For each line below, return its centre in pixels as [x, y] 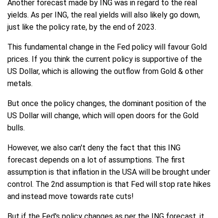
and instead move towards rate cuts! [71, 197]
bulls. [16, 128]
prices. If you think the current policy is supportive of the [105, 59]
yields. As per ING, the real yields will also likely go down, [104, 15]
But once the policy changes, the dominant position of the [107, 104]
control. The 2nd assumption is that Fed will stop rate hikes [109, 184]
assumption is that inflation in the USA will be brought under [109, 172]
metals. [20, 84]
